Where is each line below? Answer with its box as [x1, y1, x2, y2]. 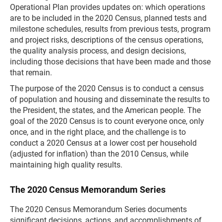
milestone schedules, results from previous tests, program [10, 24, 211, 34]
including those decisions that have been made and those [10, 57, 211, 66]
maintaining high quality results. [10, 160, 122, 169]
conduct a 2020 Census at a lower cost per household [10, 138, 197, 148]
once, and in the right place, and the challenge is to [10, 127, 186, 137]
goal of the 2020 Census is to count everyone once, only [10, 116, 204, 126]
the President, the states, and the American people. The [10, 106, 201, 115]
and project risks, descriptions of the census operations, [10, 35, 203, 45]
